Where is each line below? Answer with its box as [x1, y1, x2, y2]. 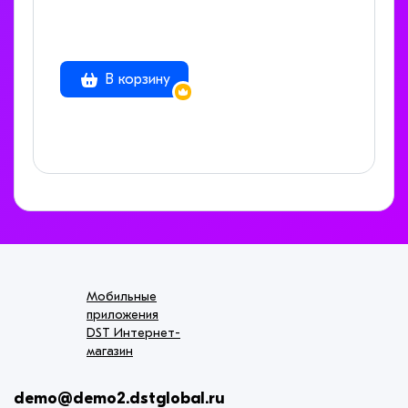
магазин [87, 343, 133, 360]
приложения [87, 307, 158, 323]
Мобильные [87, 289, 157, 305]
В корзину [100, 71, 170, 88]
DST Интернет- [87, 325, 180, 342]
